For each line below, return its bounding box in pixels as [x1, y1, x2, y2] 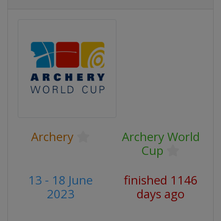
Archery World [121, 128, 200, 145]
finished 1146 [123, 172, 198, 188]
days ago [137, 185, 184, 202]
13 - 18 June [28, 172, 93, 188]
